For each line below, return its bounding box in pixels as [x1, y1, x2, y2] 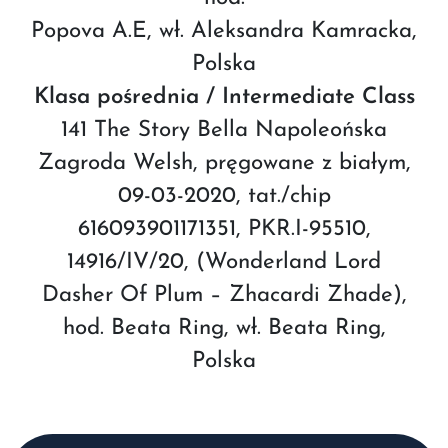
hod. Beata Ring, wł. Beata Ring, [62, 316, 386, 340]
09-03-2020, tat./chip [117, 184, 331, 208]
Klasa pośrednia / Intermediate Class [33, 85, 415, 109]
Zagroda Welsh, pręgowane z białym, [37, 151, 411, 175]
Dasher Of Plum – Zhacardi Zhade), [41, 283, 407, 307]
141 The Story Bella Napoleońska [61, 118, 387, 142]
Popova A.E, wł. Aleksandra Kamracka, [31, 19, 417, 43]
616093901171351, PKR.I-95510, [77, 217, 371, 241]
